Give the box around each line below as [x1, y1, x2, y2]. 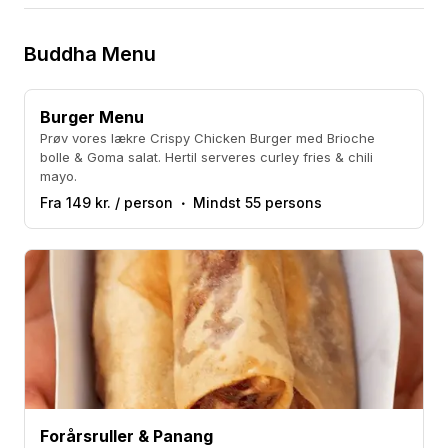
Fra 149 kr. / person [40, 194, 173, 211]
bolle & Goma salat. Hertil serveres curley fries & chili [40, 149, 373, 165]
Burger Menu [40, 107, 144, 127]
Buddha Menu [24, 42, 156, 66]
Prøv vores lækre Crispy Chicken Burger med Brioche [40, 130, 375, 146]
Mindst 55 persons [193, 194, 322, 211]
